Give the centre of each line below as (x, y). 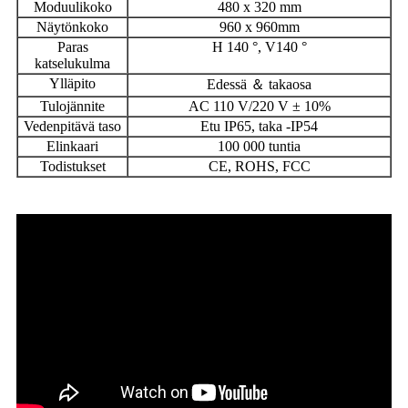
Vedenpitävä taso (72, 127)
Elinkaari (72, 147)
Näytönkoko (72, 27)
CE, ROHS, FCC (259, 167)
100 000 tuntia (259, 147)
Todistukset (72, 167)
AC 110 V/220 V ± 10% (259, 107)
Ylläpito (72, 84)
